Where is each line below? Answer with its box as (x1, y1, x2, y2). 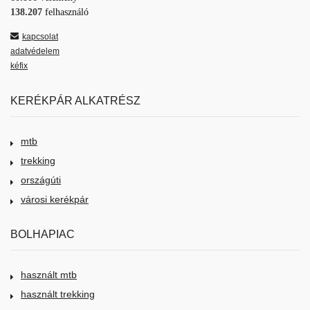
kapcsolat (22, 32, 58, 42)
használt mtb (21, 269, 77, 281)
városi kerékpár (21, 194, 89, 206)
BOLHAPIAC (10, 228, 75, 241)
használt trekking (21, 289, 95, 300)
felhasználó (45, 7, 89, 18)
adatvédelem (10, 46, 60, 57)
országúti (21, 174, 61, 186)
